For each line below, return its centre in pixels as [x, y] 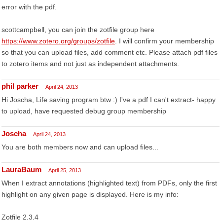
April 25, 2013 [65, 170]
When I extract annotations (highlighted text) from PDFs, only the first [109, 183]
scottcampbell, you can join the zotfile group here [78, 30]
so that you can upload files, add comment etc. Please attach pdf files [110, 52]
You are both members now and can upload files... [80, 147]
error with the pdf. [29, 7]
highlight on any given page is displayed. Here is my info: [90, 194]
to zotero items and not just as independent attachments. [90, 64]
